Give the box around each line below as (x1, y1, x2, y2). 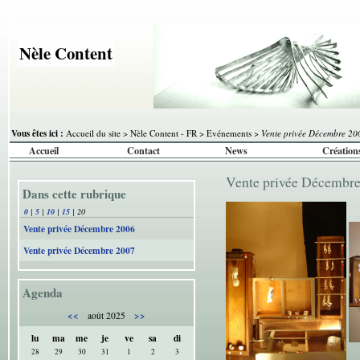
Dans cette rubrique (31, 185, 126, 203)
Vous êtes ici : (11, 126, 63, 140)
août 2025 (80, 309, 132, 322)
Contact (126, 143, 160, 158)
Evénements (207, 127, 252, 139)
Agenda (31, 284, 63, 302)
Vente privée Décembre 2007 (23, 243, 135, 258)
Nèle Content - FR (130, 127, 197, 139)
